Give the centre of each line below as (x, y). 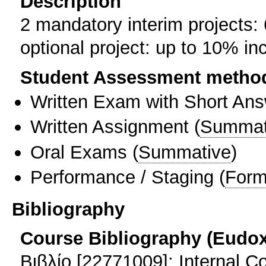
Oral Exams (79, 152)
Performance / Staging (122, 177)
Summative (185, 152)
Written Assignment (110, 127)
